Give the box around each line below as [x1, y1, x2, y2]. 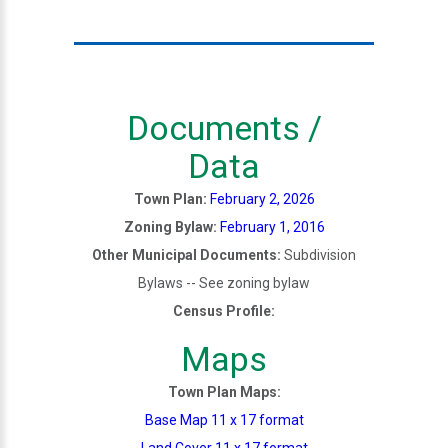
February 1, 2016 [219, 218, 325, 235]
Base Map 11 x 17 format [144, 411, 304, 428]
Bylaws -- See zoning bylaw [138, 274, 310, 291]
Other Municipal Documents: [92, 246, 281, 263]
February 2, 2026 [209, 190, 315, 207]
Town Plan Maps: [167, 383, 281, 400]
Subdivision [281, 246, 356, 263]
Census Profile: [173, 302, 275, 319]
